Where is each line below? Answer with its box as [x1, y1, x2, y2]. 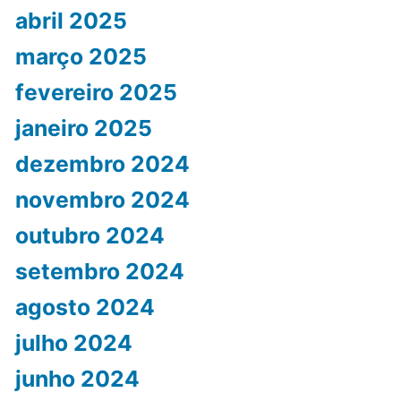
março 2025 [14, 43, 147, 71]
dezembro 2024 [14, 150, 190, 178]
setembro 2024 [14, 258, 184, 286]
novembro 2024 [14, 186, 190, 214]
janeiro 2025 [14, 115, 152, 142]
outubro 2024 [14, 222, 165, 250]
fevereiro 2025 [14, 79, 177, 107]
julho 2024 [14, 329, 132, 357]
